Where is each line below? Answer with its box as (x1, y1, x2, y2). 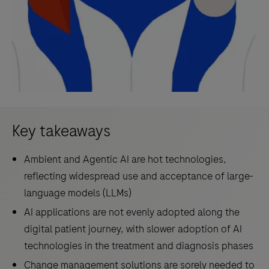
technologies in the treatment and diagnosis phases (24, 238, 253, 253)
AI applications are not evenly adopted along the (24, 205, 240, 219)
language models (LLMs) (24, 186, 131, 200)
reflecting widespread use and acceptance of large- (24, 169, 253, 183)
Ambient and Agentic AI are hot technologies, (24, 152, 226, 166)
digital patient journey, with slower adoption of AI (24, 222, 242, 236)
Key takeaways (12, 119, 110, 142)
